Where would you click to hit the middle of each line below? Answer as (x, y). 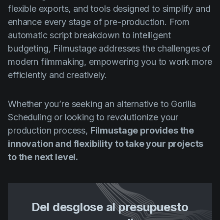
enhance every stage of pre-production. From (99, 22)
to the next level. (43, 157)
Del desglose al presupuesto (110, 207)
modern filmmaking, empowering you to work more (110, 61)
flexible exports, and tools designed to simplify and (109, 8)
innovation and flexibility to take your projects (106, 143)
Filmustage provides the (142, 130)
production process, (49, 130)
